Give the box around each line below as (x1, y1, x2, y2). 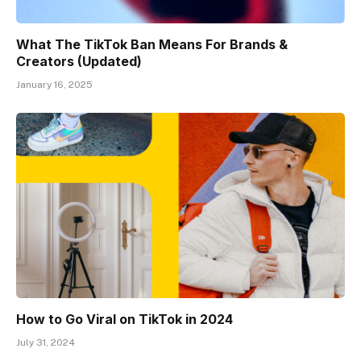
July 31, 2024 (16, 336, 75, 348)
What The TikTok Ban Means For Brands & (16, 36, 288, 53)
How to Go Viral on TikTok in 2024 (16, 310, 233, 327)
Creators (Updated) (16, 53, 142, 70)
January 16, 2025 (16, 79, 93, 91)
